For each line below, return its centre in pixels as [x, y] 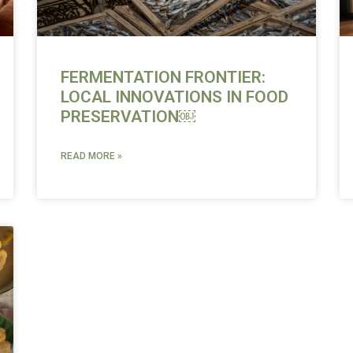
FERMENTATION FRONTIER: [163, 78]
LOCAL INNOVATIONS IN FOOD [175, 97]
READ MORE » [92, 156]
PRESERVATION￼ [128, 117]
